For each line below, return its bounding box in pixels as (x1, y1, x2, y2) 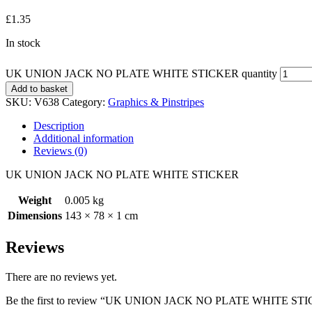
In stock (6, 36, 40, 49)
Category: (62, 95, 108, 108)
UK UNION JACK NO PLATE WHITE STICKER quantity (6, 67, 277, 79)
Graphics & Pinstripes (108, 95, 204, 108)
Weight (18, 194, 52, 206)
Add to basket (11, 83, 68, 94)
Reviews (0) (33, 144, 87, 157)
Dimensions (8, 209, 62, 221)
